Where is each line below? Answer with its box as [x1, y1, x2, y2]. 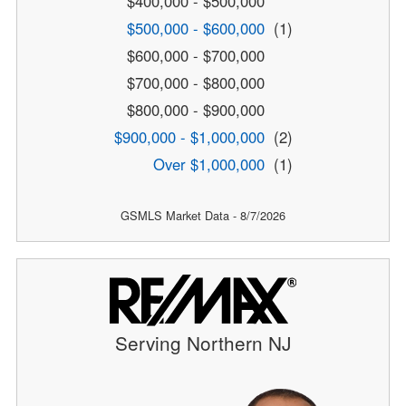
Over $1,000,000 [152, 153, 265, 176]
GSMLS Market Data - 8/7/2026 [121, 207, 285, 225]
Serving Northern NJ [115, 328, 291, 356]
